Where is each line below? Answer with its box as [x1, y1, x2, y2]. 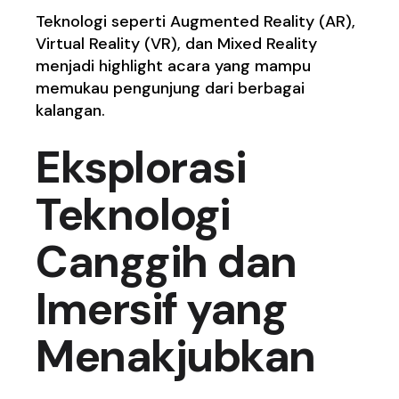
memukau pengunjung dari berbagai [36, 77, 305, 100]
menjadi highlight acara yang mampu [36, 55, 312, 77]
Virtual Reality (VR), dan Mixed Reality [36, 33, 318, 55]
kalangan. [36, 100, 106, 122]
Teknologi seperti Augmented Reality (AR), [36, 11, 356, 33]
